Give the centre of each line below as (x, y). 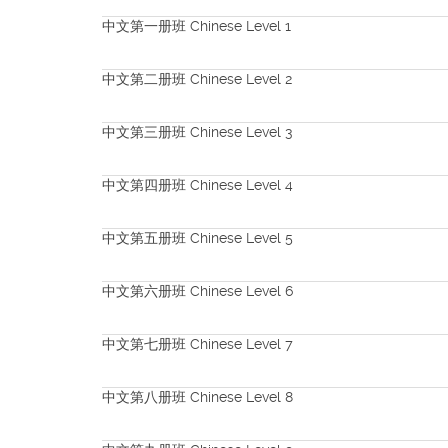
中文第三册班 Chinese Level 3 (197, 132)
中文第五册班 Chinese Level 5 (197, 238)
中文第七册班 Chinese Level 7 (197, 344)
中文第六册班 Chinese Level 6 (197, 291)
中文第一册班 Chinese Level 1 (196, 26)
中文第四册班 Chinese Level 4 (197, 185)
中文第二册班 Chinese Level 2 (197, 79)
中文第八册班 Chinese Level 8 (197, 397)
